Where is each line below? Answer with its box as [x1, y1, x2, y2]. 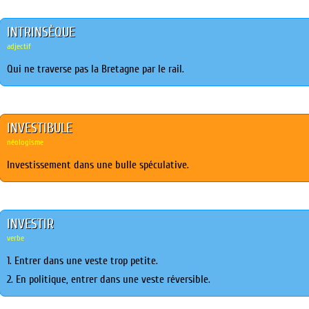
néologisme [7, 137, 44, 147]
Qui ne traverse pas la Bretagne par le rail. [7, 63, 185, 75]
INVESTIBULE [7, 120, 73, 136]
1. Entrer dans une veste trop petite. [7, 255, 159, 267]
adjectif [7, 41, 32, 51]
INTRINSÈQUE [7, 24, 76, 40]
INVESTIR [7, 216, 54, 232]
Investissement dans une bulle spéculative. [7, 159, 190, 171]
